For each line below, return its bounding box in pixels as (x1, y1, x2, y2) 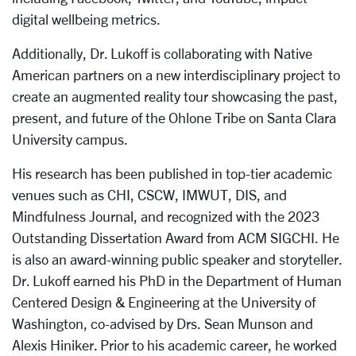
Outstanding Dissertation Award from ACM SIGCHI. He (12, 230, 339, 246)
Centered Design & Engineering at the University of (12, 294, 315, 310)
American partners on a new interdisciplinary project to (12, 67, 340, 83)
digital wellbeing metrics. (12, 11, 161, 27)
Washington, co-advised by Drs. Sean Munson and (12, 315, 313, 331)
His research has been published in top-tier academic (12, 165, 332, 181)
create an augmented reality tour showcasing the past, (12, 88, 338, 104)
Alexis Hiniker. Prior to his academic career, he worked (12, 337, 337, 353)
